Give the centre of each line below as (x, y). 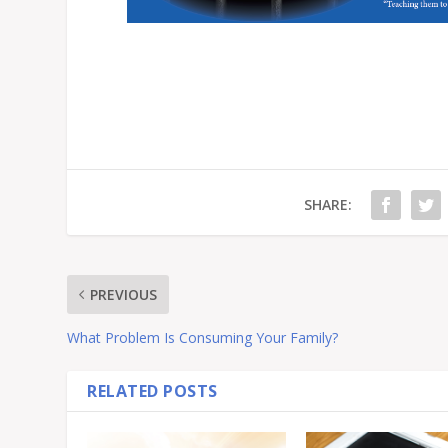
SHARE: (327, 204)
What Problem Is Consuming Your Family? (203, 337)
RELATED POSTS (152, 390)
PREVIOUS (124, 294)
